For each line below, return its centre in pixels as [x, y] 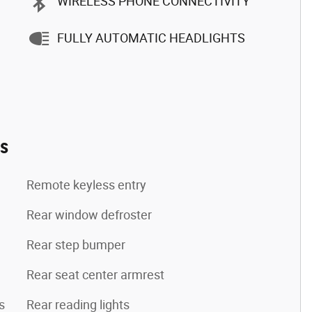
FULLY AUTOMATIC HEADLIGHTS [151, 38]
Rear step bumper [76, 244]
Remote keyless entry [86, 185]
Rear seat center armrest [95, 274]
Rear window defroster [89, 214]
